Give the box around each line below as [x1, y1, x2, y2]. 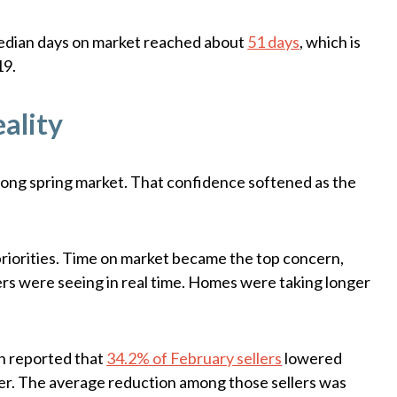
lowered [282, 348, 343, 368]
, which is [300, 32, 362, 51]
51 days [247, 32, 300, 51]
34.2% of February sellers [106, 348, 283, 368]
